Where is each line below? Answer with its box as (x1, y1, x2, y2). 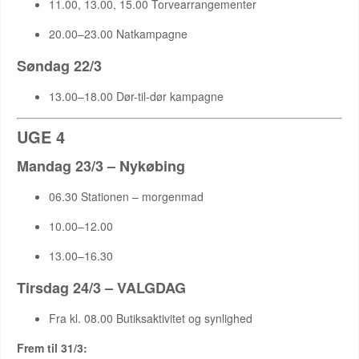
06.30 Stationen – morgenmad (49, 188, 204, 204)
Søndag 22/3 (17, 55, 102, 76)
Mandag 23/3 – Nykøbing (17, 155, 185, 176)
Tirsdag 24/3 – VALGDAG (17, 277, 186, 298)
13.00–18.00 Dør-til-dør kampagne (49, 88, 224, 104)
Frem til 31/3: (17, 340, 87, 356)
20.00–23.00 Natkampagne (49, 26, 188, 42)
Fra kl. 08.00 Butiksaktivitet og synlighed (49, 310, 252, 326)
